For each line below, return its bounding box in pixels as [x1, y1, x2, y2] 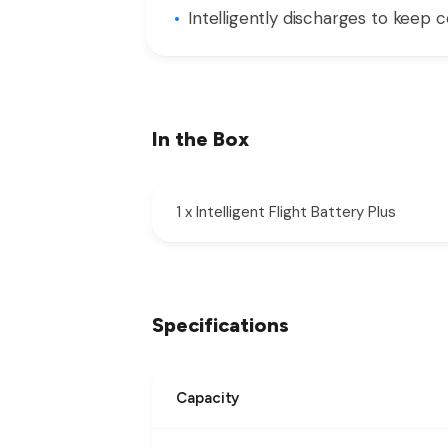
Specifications [152, 312, 289, 337]
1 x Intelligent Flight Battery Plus [176, 201, 396, 222]
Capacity [176, 388, 240, 407]
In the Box [152, 126, 249, 151]
